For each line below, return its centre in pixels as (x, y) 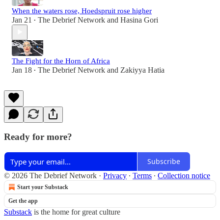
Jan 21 (22, 20)
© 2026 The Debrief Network (50, 175)
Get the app (23, 201)
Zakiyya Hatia (142, 70)
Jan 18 (22, 70)
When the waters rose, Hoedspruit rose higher (82, 11)
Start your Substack (43, 187)
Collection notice (184, 175)
